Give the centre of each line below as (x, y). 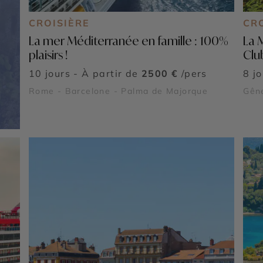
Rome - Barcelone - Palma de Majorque (118, 91)
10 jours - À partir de (85, 73)
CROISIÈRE (59, 23)
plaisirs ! (48, 55)
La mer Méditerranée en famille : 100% (128, 41)
